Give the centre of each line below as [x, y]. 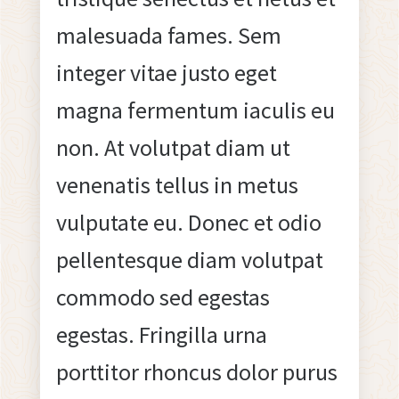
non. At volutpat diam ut [173, 147]
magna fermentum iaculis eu [195, 110]
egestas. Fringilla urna [161, 334]
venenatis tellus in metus [177, 184]
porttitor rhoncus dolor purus [196, 371]
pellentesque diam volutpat [189, 259]
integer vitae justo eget [166, 72]
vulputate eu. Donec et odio [188, 222]
